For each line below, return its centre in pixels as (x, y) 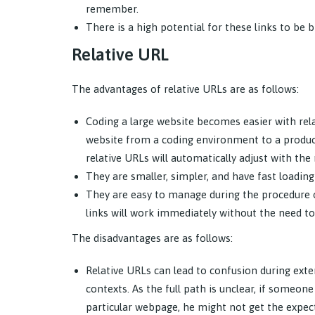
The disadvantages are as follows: (152, 238)
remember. (112, 9)
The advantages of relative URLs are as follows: (185, 89)
